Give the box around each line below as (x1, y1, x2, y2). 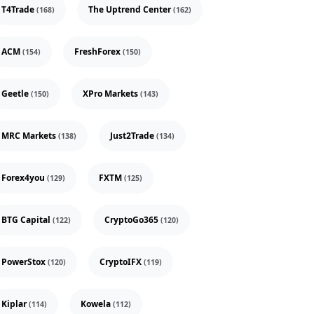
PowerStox (1, 256, 48, 268)
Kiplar (1, 298, 29, 310)
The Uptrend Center (88, 4, 173, 16)
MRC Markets (1, 130, 58, 142)
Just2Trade (110, 130, 156, 142)
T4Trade (1, 4, 36, 16)
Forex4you (1, 172, 47, 184)
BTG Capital (1, 214, 53, 226)
